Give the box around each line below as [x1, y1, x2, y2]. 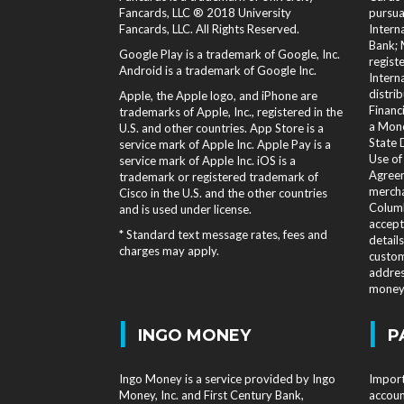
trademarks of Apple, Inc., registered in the [119, 105, 343, 119]
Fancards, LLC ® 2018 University [119, 5, 291, 20]
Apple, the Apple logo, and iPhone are [119, 88, 317, 103]
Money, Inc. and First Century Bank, [119, 388, 304, 402]
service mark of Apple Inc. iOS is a [119, 153, 296, 168]
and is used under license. [119, 202, 252, 216]
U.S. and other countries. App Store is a [119, 121, 324, 135]
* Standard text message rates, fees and [119, 227, 327, 242]
